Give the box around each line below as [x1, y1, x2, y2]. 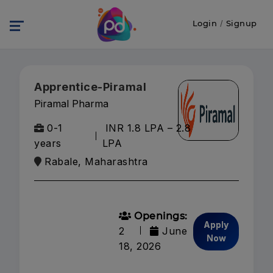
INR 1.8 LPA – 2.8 [105, 122, 191, 134]
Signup [225, 18, 257, 28]
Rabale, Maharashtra [44, 155, 148, 168]
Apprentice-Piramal [34, 80, 146, 93]
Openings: [131, 210, 188, 222]
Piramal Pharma [34, 97, 108, 110]
